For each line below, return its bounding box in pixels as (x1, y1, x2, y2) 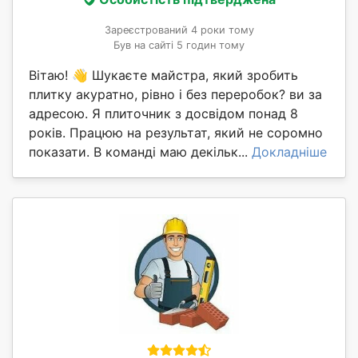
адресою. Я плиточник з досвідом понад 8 (29, 105, 298, 121)
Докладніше (252, 143, 327, 160)
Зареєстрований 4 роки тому (104, 23, 254, 36)
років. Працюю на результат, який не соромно (29, 124, 323, 141)
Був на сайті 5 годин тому (113, 38, 245, 51)
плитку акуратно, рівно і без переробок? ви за (29, 86, 322, 102)
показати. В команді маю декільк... (29, 143, 252, 160)
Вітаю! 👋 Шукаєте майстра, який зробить (29, 66, 298, 83)
